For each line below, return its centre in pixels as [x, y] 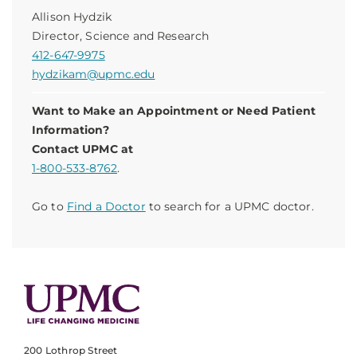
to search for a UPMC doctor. [229, 206]
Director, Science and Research [121, 36]
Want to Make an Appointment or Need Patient [174, 111]
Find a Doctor [106, 206]
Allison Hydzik [72, 17]
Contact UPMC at [83, 149]
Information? [71, 130]
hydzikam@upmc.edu [94, 74]
